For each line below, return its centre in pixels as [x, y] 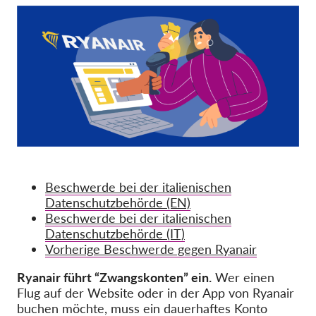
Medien [164, 26]
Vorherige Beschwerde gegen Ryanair [151, 249]
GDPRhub [154, 92]
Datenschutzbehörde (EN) [118, 202]
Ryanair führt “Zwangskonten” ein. [114, 277]
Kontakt [165, 50]
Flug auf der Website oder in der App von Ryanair [156, 293]
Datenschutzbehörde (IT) [115, 233]
